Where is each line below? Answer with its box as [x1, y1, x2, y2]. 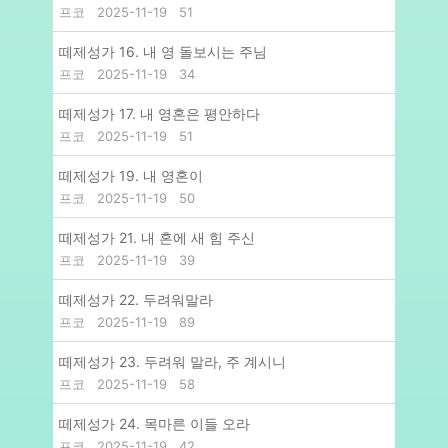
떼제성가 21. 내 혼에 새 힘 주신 [59, 229, 255, 247]
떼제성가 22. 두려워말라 [59, 291, 213, 309]
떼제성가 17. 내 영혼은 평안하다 [59, 105, 260, 123]
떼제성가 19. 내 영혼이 [59, 167, 203, 185]
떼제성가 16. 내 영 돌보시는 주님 [59, 43, 267, 61]
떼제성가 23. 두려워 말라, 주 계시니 [59, 353, 286, 371]
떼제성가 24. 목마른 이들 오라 [59, 415, 250, 433]
